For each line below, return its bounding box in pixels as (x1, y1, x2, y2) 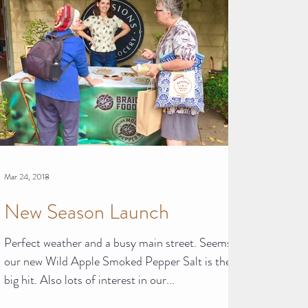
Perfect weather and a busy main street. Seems (4, 233, 199, 252)
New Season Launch (4, 197, 169, 226)
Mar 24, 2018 (4, 170, 49, 183)
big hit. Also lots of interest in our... (4, 270, 175, 289)
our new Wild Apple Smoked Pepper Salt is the (4, 252, 231, 270)
